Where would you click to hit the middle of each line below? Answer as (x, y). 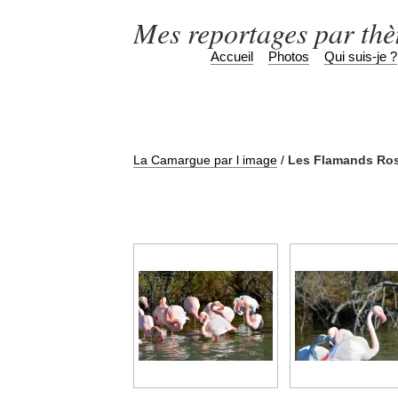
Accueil (232, 56)
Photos (289, 56)
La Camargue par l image (205, 160)
